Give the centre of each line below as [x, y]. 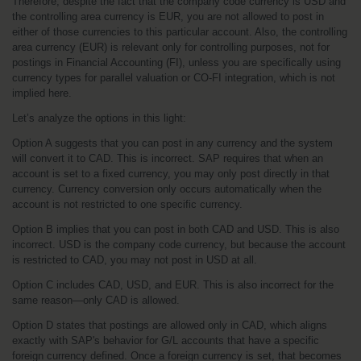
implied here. [42, 93]
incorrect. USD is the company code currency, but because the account [179, 245]
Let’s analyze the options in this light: [99, 118]
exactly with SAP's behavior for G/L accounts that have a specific [166, 340]
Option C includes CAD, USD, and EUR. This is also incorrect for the [173, 285]
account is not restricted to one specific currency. [127, 204]
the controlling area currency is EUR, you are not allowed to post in [168, 17]
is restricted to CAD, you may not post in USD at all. [135, 260]
